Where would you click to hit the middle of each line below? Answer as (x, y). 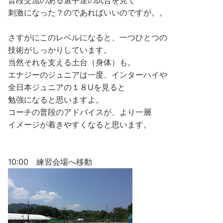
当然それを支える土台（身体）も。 (72, 62)
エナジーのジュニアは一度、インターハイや (88, 75)
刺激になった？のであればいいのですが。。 (88, 13)
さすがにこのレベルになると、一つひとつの (88, 38)
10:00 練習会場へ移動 (50, 162)
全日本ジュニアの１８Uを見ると (67, 87)
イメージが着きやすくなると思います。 (80, 125)
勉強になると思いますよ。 (56, 100)
